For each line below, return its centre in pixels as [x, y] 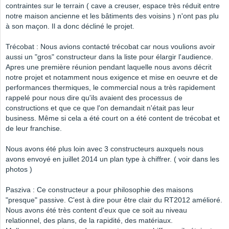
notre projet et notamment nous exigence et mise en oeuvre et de [112, 77]
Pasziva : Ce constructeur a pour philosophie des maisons [99, 190]
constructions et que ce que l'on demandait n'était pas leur [100, 108]
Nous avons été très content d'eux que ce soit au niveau [96, 210]
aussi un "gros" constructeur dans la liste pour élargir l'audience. [109, 57]
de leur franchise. [34, 129]
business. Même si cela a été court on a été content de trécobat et [113, 118]
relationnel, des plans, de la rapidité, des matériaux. [89, 221]
